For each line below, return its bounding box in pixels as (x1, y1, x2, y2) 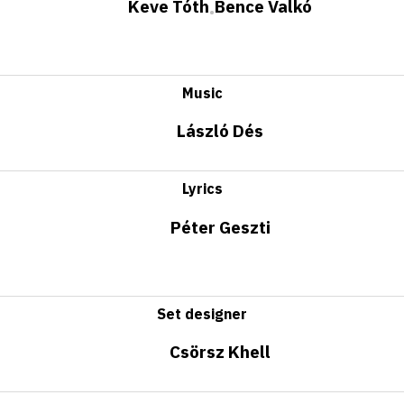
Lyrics (181, 179, 223, 198)
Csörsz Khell (170, 341, 271, 363)
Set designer (157, 304, 247, 323)
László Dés (177, 120, 263, 142)
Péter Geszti (170, 216, 271, 238)
